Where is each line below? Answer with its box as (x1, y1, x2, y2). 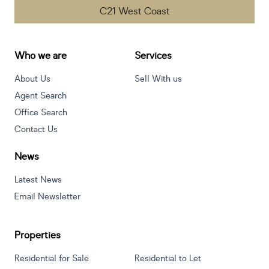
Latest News (14, 174, 62, 186)
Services (134, 49, 172, 63)
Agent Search (14, 90, 67, 102)
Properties (14, 229, 61, 243)
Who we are (14, 49, 67, 63)
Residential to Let (134, 253, 201, 265)
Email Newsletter (14, 191, 80, 203)
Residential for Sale (14, 253, 89, 265)
